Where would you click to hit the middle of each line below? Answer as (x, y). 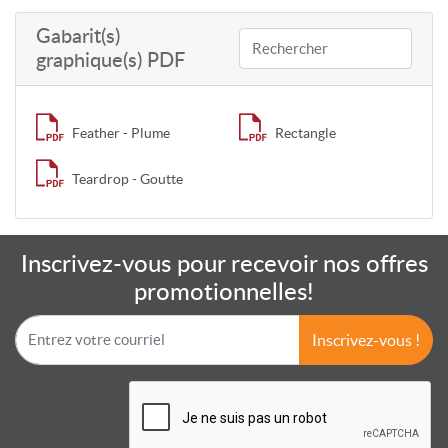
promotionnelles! (224, 292)
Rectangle (305, 132)
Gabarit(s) (78, 36)
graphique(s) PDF (110, 60)
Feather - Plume (121, 132)
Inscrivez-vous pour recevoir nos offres (224, 264)
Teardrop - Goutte (127, 178)
